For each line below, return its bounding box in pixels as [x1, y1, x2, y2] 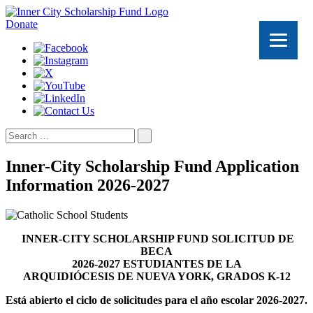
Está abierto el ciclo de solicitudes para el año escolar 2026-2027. [6, 293, 307, 306]
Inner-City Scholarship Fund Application [6, 156, 299, 175]
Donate [6, 18, 38, 30]
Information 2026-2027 [6, 175, 170, 194]
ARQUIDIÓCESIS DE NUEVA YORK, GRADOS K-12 [22, 270, 291, 282]
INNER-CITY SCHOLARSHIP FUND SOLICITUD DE [19, 232, 294, 245]
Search [5, 128, 35, 140]
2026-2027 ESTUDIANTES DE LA [71, 257, 242, 270]
